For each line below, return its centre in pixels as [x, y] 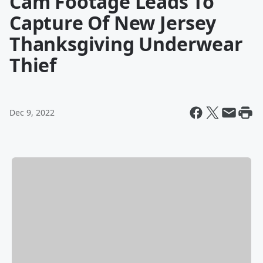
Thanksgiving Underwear [126, 44]
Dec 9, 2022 [32, 112]
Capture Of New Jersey [113, 23]
